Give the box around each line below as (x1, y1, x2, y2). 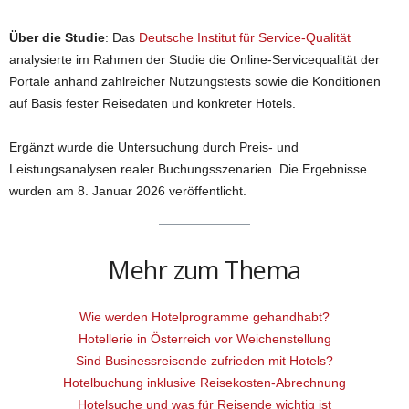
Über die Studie (9, 29, 105, 45)
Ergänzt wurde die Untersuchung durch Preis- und (9, 139, 299, 154)
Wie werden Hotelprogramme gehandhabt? (79, 309, 330, 324)
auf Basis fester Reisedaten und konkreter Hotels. (9, 95, 296, 110)
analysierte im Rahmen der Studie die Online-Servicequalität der (9, 51, 380, 67)
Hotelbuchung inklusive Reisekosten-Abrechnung (63, 374, 346, 390)
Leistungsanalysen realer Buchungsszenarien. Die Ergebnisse (9, 161, 367, 176)
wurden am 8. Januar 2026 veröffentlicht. (9, 183, 246, 198)
